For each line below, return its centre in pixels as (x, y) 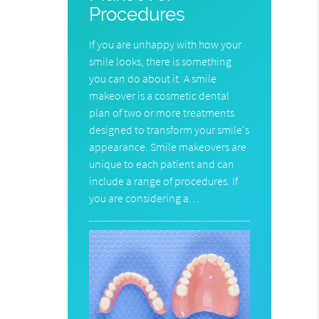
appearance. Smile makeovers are (168, 147)
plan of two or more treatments (162, 113)
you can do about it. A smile (153, 79)
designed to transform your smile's (169, 130)
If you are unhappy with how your (166, 45)
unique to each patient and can (162, 164)
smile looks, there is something (161, 62)
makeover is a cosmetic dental (159, 96)
